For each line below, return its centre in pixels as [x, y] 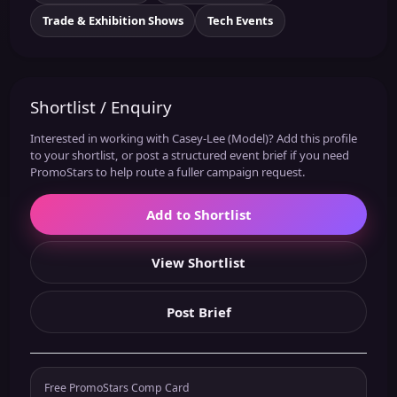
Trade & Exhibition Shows [113, 21]
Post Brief [198, 311]
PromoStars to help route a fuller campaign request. [167, 171]
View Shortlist [198, 263]
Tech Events [240, 21]
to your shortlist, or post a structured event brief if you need [189, 155]
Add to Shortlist [198, 214]
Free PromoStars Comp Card [117, 387]
